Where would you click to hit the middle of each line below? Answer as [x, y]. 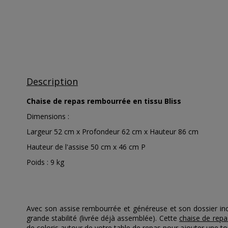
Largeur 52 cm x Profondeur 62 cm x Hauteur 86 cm [112, 131]
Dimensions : [48, 116]
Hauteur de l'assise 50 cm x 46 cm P [86, 147]
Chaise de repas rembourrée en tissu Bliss [104, 101]
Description [52, 82]
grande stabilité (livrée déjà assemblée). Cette [103, 218]
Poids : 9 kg [45, 162]
